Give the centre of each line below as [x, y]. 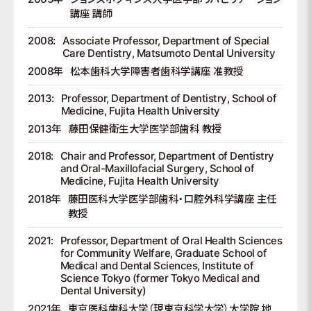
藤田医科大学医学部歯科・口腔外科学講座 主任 [172, 199]
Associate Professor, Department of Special [166, 41]
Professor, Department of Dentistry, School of [168, 98]
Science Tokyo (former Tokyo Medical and [159, 278]
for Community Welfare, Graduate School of [163, 253]
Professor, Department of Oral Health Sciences [171, 241]
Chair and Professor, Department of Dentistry [167, 156]
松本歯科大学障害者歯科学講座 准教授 [157, 71]
